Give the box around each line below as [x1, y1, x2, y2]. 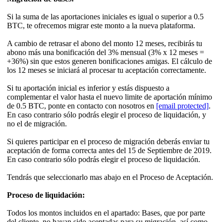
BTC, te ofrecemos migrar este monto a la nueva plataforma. [7, 21, 195, 30]
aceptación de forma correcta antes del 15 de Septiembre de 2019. [7, 146, 212, 155]
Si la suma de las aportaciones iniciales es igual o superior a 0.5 [7, 12, 204, 21]
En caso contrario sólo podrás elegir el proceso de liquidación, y [7, 111, 206, 119]
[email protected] [156, 102, 209, 111]
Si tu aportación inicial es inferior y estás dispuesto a [7, 84, 169, 93]
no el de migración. [7, 119, 67, 128]
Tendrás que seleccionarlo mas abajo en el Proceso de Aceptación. [7, 173, 213, 182]
